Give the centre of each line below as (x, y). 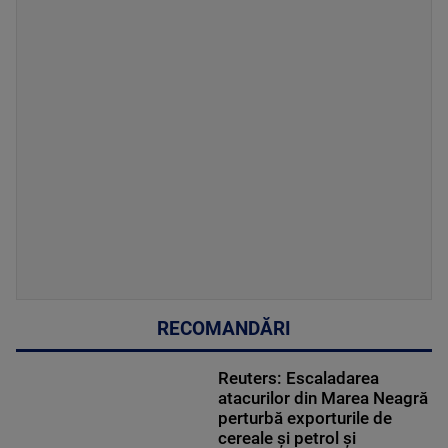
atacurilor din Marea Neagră (322, 397)
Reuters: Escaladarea (298, 377)
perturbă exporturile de (304, 417)
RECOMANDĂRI (224, 328)
